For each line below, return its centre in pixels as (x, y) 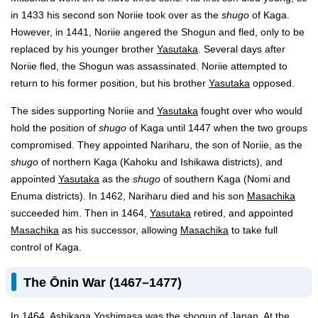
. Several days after (242, 49)
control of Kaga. (48, 247)
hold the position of (55, 128)
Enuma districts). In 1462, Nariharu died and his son (129, 196)
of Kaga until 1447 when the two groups (217, 128)
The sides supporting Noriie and (84, 111)
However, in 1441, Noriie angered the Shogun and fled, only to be (158, 32)
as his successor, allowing (120, 230)
